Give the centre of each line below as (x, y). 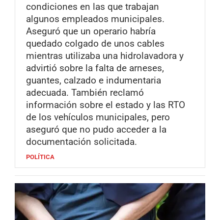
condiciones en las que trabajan (93, 7)
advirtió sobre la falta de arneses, (95, 68)
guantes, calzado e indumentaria (94, 81)
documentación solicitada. (82, 142)
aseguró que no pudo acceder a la (96, 130)
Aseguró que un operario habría (91, 31)
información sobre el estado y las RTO (106, 105)
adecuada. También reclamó (85, 93)
